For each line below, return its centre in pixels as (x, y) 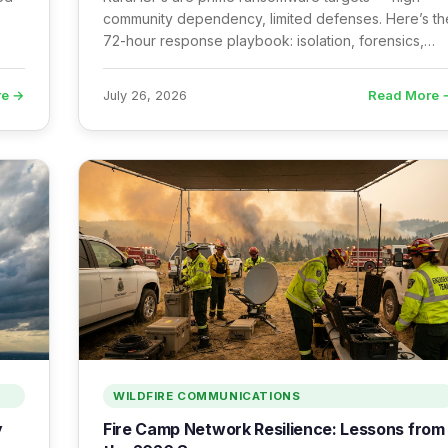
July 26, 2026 (145, 95)
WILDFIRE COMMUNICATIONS (207, 396)
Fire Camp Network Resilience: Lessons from (274, 429)
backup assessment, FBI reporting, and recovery (264, 62)
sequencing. (143, 84)
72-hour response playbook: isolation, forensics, (263, 40)
